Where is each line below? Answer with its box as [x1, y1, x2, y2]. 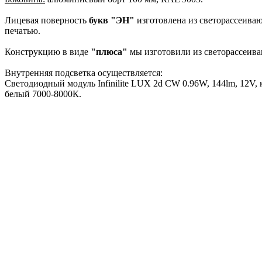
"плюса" [91, 46, 127, 57]
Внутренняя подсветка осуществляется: [5, 67, 163, 78]
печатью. [5, 25, 40, 36]
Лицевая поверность [5, 15, 89, 25]
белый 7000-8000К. [5, 88, 81, 99]
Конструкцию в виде [5, 46, 91, 57]
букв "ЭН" [89, 15, 135, 25]
